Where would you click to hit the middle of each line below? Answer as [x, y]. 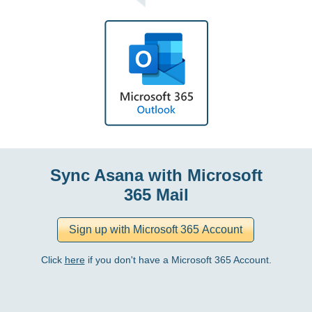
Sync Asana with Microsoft [156, 175]
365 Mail [156, 195]
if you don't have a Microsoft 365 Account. [178, 260]
